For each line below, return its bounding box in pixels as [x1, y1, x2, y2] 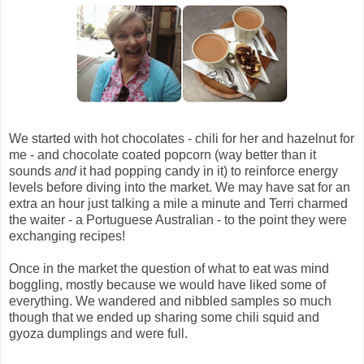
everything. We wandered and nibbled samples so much [9, 293, 331, 308]
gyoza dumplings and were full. [9, 326, 188, 340]
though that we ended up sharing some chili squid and [9, 310, 319, 324]
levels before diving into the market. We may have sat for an [9, 180, 350, 194]
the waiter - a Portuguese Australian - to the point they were [9, 212, 347, 227]
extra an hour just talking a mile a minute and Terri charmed [9, 196, 348, 210]
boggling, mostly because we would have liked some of [9, 277, 326, 292]
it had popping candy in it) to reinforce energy [80, 163, 338, 178]
